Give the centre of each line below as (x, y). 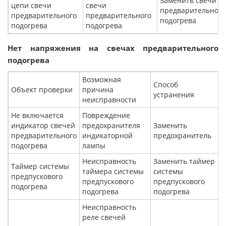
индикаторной (107, 136)
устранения (174, 95)
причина (98, 90)
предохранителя (111, 126)
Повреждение (106, 116)
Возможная (102, 80)
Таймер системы (40, 166)
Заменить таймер (184, 161)
